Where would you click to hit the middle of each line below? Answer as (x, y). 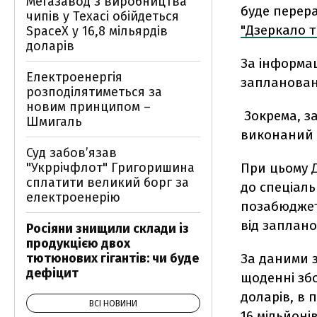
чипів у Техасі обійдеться (103, 16)
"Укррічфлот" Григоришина (110, 168)
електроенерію (73, 197)
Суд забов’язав (71, 153)
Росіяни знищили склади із (108, 229)
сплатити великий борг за (108, 183)
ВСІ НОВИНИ (113, 304)
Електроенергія (74, 77)
